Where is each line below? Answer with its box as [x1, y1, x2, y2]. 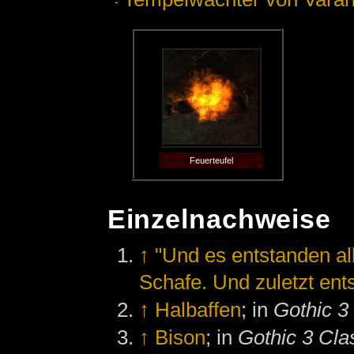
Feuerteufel [189, 156, 233, 166]
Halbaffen [155, 297, 242, 322]
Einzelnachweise [107, 204, 331, 234]
